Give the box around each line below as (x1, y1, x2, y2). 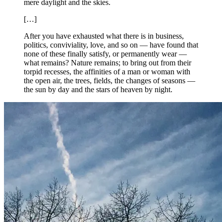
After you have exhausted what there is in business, (24, 31, 184, 40)
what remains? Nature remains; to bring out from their (24, 58, 191, 67)
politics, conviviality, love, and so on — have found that (24, 40, 198, 49)
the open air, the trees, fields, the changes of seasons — (24, 76, 195, 85)
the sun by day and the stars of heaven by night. (24, 85, 172, 94)
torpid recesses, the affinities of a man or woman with (24, 67, 190, 76)
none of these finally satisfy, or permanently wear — (24, 49, 187, 58)
